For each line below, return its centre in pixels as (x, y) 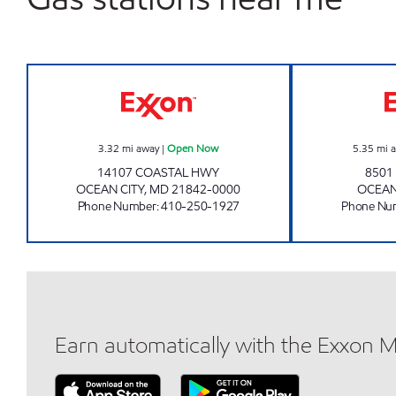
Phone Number (117, 206)
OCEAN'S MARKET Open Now (253, 74)
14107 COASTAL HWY (159, 173)
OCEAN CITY (110, 190)
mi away (141, 148)
